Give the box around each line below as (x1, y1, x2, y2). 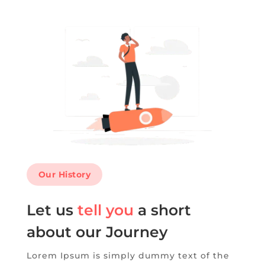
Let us (26, 201, 77, 219)
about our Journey (26, 222, 167, 241)
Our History (38, 169, 91, 180)
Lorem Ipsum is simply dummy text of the (26, 250, 230, 261)
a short (133, 201, 191, 219)
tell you (77, 201, 134, 219)
